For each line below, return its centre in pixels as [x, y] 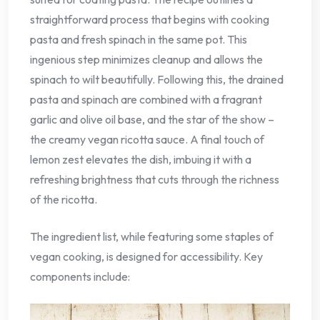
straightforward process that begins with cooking [150, 20]
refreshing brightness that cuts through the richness [155, 180]
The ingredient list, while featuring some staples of [152, 237]
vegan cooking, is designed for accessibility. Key [146, 257]
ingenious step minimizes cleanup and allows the [146, 60]
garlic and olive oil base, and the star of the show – [152, 120]
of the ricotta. [64, 200]
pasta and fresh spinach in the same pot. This [139, 40]
